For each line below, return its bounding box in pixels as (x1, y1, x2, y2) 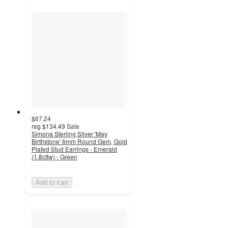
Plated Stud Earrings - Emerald (32, 145, 117, 154)
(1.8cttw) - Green (32, 152, 77, 161)
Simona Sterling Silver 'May (32, 129, 107, 138)
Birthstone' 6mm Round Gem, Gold (32, 137, 127, 146)
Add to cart (36, 179, 68, 187)
